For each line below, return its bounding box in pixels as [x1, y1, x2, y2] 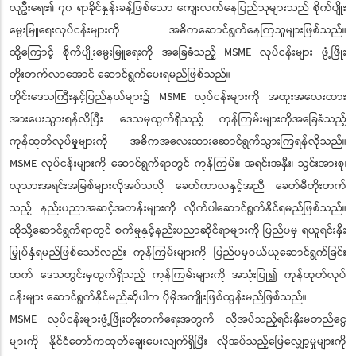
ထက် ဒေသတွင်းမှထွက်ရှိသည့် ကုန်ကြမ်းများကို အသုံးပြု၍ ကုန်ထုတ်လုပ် [10, 266, 346, 284]
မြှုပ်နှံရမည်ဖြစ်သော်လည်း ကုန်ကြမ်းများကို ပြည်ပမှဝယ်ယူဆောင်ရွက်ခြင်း [10, 244, 346, 262]
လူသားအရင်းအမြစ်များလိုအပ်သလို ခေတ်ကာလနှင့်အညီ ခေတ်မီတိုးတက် [10, 177, 346, 195]
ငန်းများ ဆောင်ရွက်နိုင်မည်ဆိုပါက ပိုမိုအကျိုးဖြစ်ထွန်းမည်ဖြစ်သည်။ [10, 288, 307, 307]
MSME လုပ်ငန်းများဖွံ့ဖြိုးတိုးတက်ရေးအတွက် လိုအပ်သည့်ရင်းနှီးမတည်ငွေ [10, 311, 346, 329]
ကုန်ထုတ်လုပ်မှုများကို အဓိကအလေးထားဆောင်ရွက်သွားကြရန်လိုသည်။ [10, 133, 346, 151]
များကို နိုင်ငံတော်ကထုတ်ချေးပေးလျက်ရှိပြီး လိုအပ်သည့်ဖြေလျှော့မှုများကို [10, 333, 346, 351]
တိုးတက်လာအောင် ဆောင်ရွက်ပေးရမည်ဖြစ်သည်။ [10, 66, 230, 84]
